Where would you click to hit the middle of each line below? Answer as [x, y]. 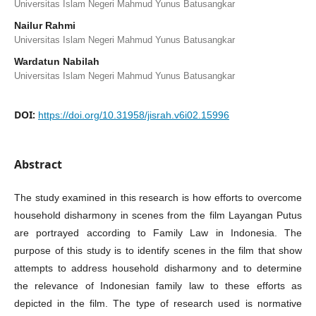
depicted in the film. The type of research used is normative [158, 303]
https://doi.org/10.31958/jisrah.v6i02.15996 [134, 115]
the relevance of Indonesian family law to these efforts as [158, 286]
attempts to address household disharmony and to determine [158, 268]
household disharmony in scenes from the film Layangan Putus [158, 215]
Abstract [38, 164]
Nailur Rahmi [45, 25]
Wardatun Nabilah [57, 61]
